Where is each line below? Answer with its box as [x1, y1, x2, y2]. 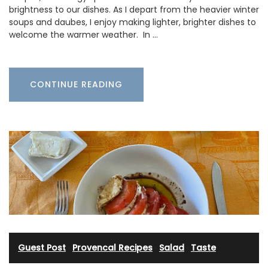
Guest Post [18, 242, 66, 254]
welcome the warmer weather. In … [9, 29, 158, 41]
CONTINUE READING [30, 78, 123, 91]
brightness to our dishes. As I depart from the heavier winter [9, 4, 259, 16]
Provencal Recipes [72, 242, 153, 254]
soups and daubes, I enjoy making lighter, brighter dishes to [9, 16, 256, 29]
